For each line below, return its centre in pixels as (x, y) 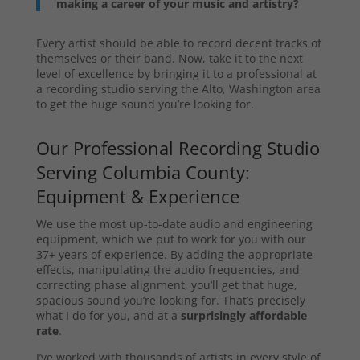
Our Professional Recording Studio (178, 148)
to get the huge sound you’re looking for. (145, 104)
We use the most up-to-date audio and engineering (174, 224)
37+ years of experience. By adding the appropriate (174, 255)
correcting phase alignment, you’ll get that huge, (166, 285)
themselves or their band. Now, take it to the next (169, 59)
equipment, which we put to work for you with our (171, 239)
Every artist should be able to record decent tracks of (178, 43)
